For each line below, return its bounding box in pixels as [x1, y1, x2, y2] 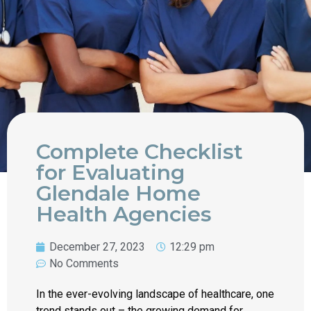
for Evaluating [36, 160, 185, 185]
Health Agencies [36, 201, 212, 227]
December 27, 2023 [49, 240, 145, 253]
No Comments [49, 257, 119, 270]
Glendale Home [36, 180, 201, 206]
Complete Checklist [36, 139, 243, 165]
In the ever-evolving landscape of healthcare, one [36, 287, 274, 301]
